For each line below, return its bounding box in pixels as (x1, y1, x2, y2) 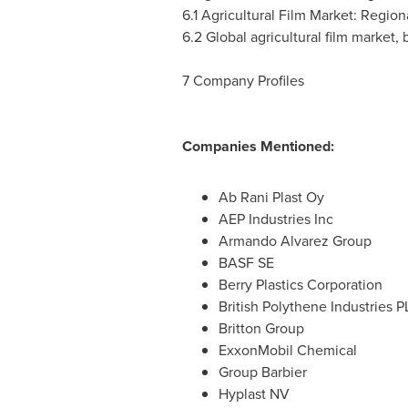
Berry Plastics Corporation (218, 274, 382, 296)
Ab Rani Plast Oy (218, 187, 324, 209)
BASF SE (218, 252, 274, 274)
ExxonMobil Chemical (218, 340, 357, 362)
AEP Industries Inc (218, 209, 333, 230)
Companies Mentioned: (181, 136, 334, 158)
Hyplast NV (218, 383, 290, 405)
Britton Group (218, 318, 304, 340)
